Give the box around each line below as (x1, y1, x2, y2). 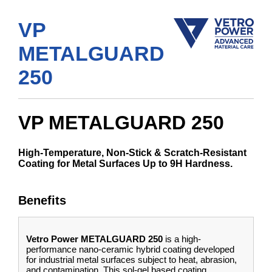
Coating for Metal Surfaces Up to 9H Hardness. (18, 158, 233, 169)
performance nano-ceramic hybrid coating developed (26, 243, 234, 254)
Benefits (18, 193, 66, 207)
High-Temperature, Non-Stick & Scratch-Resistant (18, 147, 246, 158)
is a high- (163, 233, 201, 244)
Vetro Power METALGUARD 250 (26, 233, 163, 244)
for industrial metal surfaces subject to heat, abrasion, (26, 254, 237, 265)
